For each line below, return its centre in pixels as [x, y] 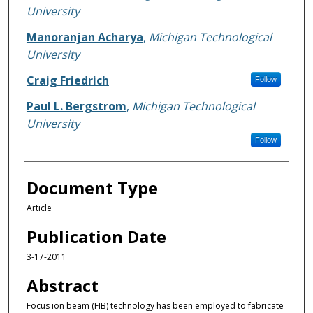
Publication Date [96, 236]
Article [39, 208]
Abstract [62, 286]
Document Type [92, 187]
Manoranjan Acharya [85, 37]
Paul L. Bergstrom [76, 106]
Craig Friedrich [67, 80]
